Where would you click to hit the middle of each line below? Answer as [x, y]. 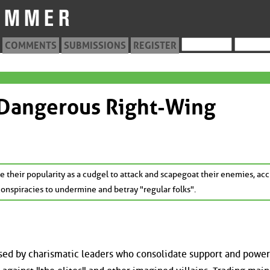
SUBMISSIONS [95, 46]
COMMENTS [31, 46]
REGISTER [155, 46]
